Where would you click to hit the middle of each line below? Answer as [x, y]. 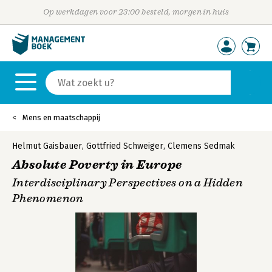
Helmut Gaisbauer [47, 146]
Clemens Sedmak [201, 146]
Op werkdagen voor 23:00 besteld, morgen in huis [136, 12]
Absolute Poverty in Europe [97, 165]
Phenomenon [48, 199]
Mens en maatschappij [61, 117]
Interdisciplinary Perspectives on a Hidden [128, 183]
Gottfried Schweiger [125, 146]
